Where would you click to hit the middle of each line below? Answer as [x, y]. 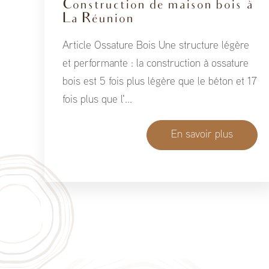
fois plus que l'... [97, 100]
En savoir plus [202, 135]
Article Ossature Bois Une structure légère [156, 46]
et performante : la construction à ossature [155, 64]
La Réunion [98, 20]
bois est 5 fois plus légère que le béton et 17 [159, 82]
